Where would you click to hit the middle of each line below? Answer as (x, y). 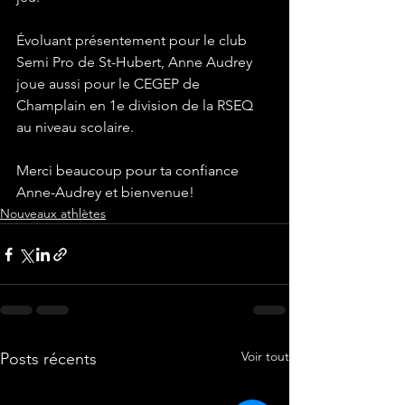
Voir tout (265, 356)
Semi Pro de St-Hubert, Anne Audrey (136, 62)
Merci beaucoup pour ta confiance (129, 170)
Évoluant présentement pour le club (133, 40)
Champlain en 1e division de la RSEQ (137, 105)
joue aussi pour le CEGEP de (110, 84)
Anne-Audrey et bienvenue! (107, 192)
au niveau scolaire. (77, 127)
